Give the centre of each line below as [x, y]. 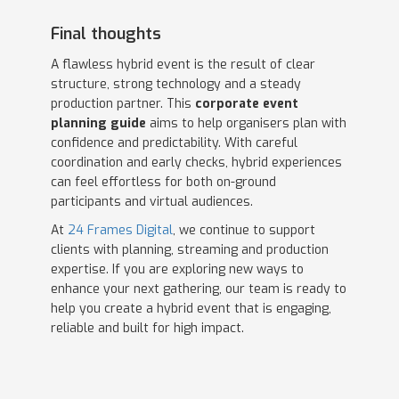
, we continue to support [244, 230]
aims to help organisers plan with [246, 123]
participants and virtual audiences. [151, 201]
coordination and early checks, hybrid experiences [196, 162]
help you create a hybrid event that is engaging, [191, 308]
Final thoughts [106, 34]
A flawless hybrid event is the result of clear [183, 64]
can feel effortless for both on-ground [163, 182]
